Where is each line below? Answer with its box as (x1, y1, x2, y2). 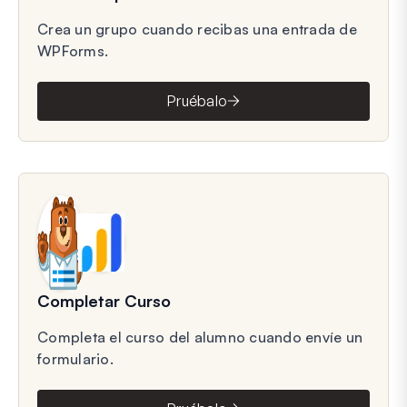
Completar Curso (37, 290, 171, 311)
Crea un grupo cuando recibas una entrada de (37, 19, 357, 38)
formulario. (37, 349, 114, 368)
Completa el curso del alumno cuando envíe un (37, 327, 362, 346)
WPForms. (37, 41, 108, 60)
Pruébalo (167, 92, 227, 111)
